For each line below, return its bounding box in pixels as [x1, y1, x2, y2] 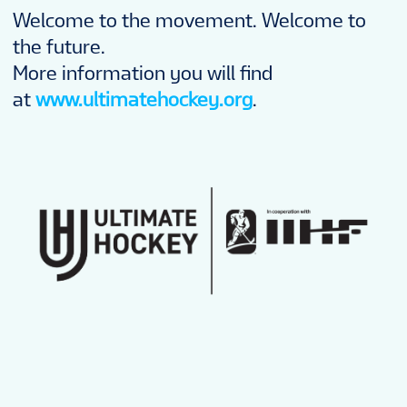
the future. [13, 36, 105, 58]
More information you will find [13, 63, 273, 84]
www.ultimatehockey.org [35, 89, 253, 111]
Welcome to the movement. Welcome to [13, 10, 366, 32]
